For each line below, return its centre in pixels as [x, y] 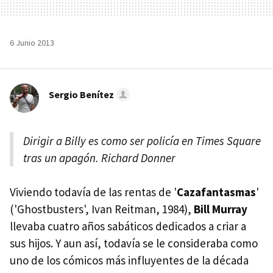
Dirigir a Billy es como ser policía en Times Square [142, 140]
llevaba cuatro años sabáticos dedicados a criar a [128, 226]
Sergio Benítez [81, 94]
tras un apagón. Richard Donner [99, 158]
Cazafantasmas [216, 192]
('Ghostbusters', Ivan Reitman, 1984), [102, 209]
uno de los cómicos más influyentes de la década [129, 260]
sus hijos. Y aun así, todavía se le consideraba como [134, 243]
